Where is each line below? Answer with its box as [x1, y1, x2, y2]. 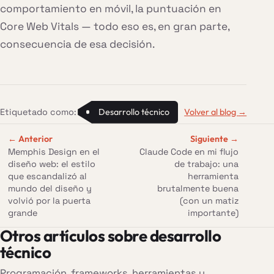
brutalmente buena [157, 182, 239, 194]
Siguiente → [190, 133, 239, 144]
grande [7, 207, 37, 218]
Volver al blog [184, 106, 239, 118]
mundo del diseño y [7, 182, 92, 194]
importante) [188, 207, 239, 218]
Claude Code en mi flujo [139, 146, 239, 157]
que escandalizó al [7, 170, 87, 182]
